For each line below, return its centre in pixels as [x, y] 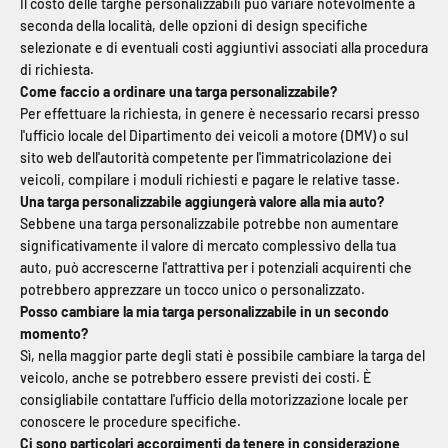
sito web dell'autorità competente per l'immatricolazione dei [206, 158]
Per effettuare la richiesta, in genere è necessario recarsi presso [220, 114]
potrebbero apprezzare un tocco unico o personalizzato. [192, 290]
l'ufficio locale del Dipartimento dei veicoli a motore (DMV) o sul [214, 136]
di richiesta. [57, 70]
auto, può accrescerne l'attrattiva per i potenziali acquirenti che [216, 268]
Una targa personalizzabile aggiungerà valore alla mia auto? [202, 202]
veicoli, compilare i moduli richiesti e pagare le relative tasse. [210, 180]
